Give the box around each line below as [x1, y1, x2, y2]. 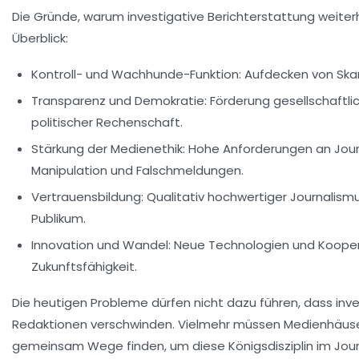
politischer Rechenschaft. [31, 113, 183, 131]
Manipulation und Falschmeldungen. [31, 161, 244, 179]
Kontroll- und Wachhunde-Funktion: [31, 65, 241, 83]
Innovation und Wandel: [31, 236, 171, 253]
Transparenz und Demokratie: [31, 91, 207, 109]
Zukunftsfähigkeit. [31, 257, 137, 275]
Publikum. [31, 209, 86, 227]
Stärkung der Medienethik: [31, 139, 185, 157]
